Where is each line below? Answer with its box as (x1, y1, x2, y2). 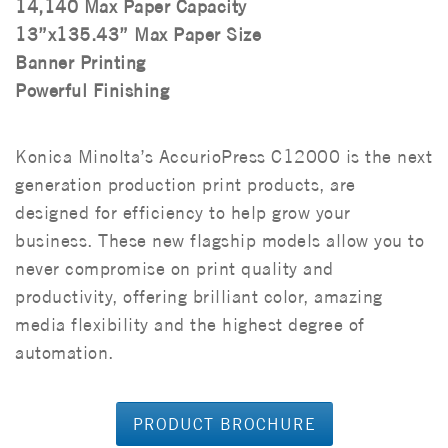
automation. (15, 341, 114, 363)
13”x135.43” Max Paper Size (15, 23, 261, 45)
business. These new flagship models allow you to (15, 229, 424, 251)
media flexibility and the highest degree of (15, 313, 365, 335)
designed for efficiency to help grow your (15, 201, 351, 223)
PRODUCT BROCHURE (132, 413, 316, 434)
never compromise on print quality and (15, 257, 334, 279)
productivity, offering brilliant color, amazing (15, 285, 383, 307)
